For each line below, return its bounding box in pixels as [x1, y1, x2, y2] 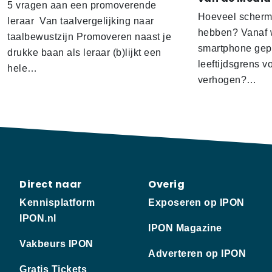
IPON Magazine [148, 223, 222, 234]
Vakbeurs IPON [19, 239, 93, 250]
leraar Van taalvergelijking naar [7, 16, 154, 27]
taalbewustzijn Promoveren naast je [7, 32, 171, 42]
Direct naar [19, 177, 82, 192]
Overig [148, 177, 185, 192]
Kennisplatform [19, 197, 95, 208]
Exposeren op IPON [148, 197, 245, 208]
